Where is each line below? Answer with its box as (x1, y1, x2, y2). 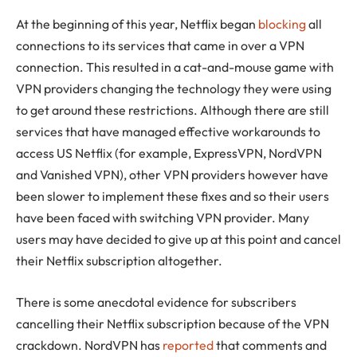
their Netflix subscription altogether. (16, 253, 222, 269)
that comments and (214, 337, 327, 354)
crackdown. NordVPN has (16, 337, 163, 354)
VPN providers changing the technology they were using (16, 80, 331, 97)
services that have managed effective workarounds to (16, 124, 320, 140)
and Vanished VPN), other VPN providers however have (16, 167, 328, 183)
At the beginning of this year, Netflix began (16, 16, 258, 33)
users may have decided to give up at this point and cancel (16, 231, 341, 248)
